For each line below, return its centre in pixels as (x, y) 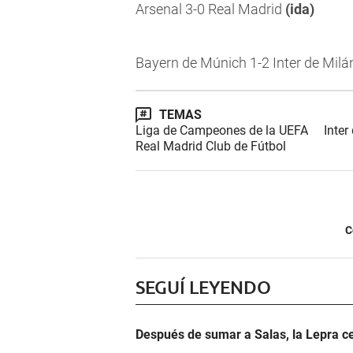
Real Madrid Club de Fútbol (211, 147)
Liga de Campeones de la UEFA (222, 131)
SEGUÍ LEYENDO (203, 287)
